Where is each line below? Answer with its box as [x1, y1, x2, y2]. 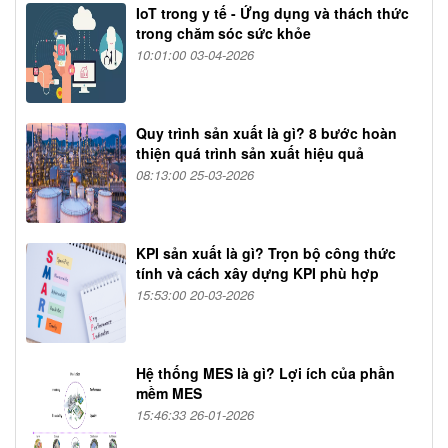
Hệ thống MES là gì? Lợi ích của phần [136, 363, 395, 384]
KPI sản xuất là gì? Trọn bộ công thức [136, 243, 396, 264]
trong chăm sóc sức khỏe [136, 23, 311, 44]
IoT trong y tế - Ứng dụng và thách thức [136, 3, 409, 24]
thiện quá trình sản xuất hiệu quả [136, 143, 364, 164]
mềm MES [136, 383, 202, 404]
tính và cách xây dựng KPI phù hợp [136, 263, 379, 284]
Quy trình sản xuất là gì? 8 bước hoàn [136, 123, 397, 144]
